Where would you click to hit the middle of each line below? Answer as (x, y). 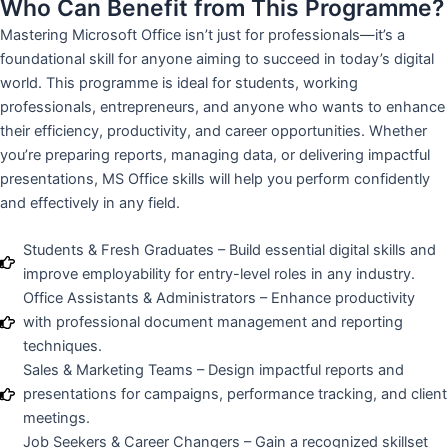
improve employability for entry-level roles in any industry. (219, 274)
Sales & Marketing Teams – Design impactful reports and (214, 370)
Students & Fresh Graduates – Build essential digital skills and (230, 250)
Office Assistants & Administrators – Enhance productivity (219, 298)
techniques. (63, 346)
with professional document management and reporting (213, 322)
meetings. (57, 418)
